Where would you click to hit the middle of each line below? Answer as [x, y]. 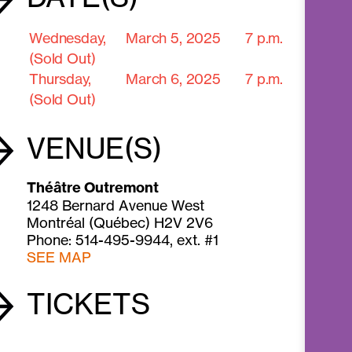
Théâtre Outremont [93, 188]
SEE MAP [59, 257]
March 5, [156, 38]
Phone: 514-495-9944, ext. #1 [123, 240]
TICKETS [89, 304]
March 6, [156, 79]
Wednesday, [68, 38]
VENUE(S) [95, 149]
